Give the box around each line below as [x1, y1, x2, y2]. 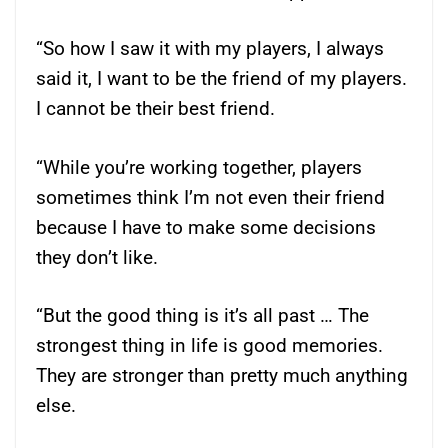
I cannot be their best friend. [36, 97, 275, 121]
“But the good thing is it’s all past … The [36, 304, 369, 328]
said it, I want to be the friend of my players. [36, 67, 407, 91]
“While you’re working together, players [36, 155, 362, 179]
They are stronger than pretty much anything [36, 364, 408, 388]
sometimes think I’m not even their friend [36, 185, 385, 209]
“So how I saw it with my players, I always [36, 37, 384, 61]
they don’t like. [36, 245, 158, 269]
